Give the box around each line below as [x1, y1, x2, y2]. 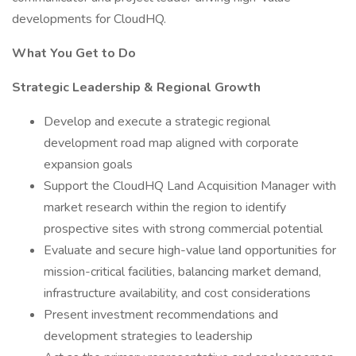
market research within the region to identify [44, 199, 286, 216]
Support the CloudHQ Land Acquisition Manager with [44, 177, 336, 195]
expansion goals [44, 156, 133, 173]
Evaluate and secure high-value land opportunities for [44, 242, 336, 259]
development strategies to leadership [44, 327, 253, 345]
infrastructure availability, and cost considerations [44, 284, 311, 302]
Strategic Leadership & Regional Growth [12, 79, 261, 96]
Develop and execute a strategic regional [44, 113, 270, 130]
